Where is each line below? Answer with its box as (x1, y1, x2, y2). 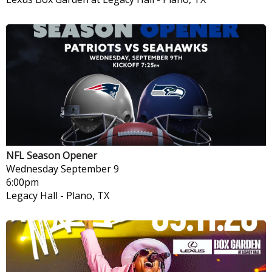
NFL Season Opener (6, 148, 97, 162)
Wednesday (6, 161, 58, 175)
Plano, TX (66, 188, 109, 202)
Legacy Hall (6, 188, 58, 202)
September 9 (61, 161, 119, 175)
